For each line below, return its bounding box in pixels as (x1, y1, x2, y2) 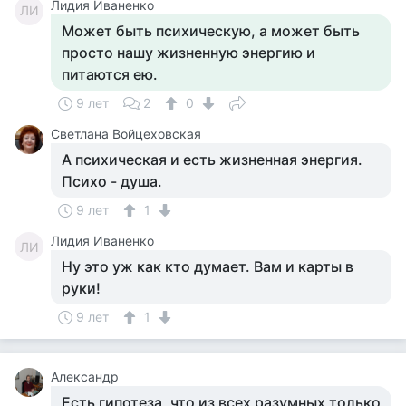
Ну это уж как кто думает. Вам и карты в (62, 257, 353, 275)
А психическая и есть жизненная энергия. (62, 150, 362, 169)
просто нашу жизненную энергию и (62, 43, 315, 62)
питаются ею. (62, 65, 158, 83)
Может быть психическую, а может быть (62, 22, 360, 40)
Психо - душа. (62, 172, 162, 190)
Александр (51, 369, 119, 384)
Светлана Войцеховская (51, 126, 201, 141)
